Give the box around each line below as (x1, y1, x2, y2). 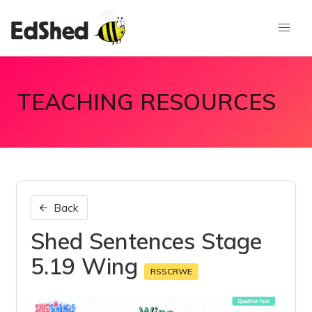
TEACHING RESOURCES (17, 88, 276, 116)
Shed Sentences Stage (31, 227, 262, 255)
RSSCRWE (150, 266, 192, 276)
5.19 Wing (31, 252, 144, 280)
